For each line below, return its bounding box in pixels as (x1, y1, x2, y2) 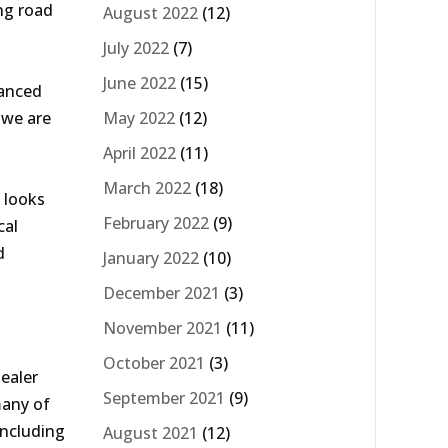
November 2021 (103, 316, 222, 339)
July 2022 (103, 36, 169, 59)
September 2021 (103, 386, 225, 409)
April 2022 (103, 141, 176, 164)
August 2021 (103, 421, 198, 444)
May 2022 (103, 106, 175, 129)
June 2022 (103, 71, 176, 94)
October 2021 (103, 351, 205, 374)
